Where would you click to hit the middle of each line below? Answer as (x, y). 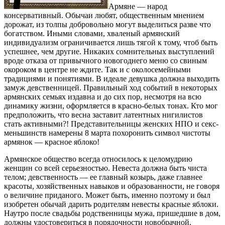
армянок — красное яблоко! (52, 142)
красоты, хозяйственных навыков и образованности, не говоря (112, 186)
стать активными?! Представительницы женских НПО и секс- (111, 124)
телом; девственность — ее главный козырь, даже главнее (103, 177)
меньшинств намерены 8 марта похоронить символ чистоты (107, 133)
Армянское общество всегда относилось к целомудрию (98, 159)
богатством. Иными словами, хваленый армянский (92, 33)
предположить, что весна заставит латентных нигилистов (103, 115)
